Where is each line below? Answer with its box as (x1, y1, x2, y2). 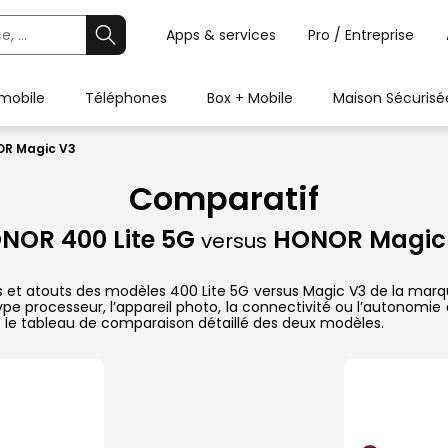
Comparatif (129, 176, 319, 222)
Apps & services (166, 25, 276, 45)
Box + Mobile (207, 88, 293, 108)
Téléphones (85, 88, 167, 108)
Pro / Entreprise (308, 25, 414, 45)
